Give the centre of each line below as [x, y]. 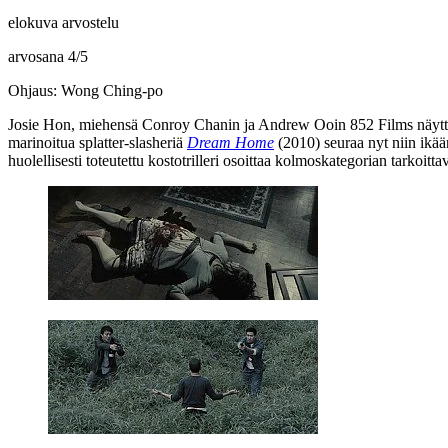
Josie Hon [39, 124]
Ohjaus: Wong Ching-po [85, 90]
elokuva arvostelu [63, 22]
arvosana [38, 56]
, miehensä [106, 124]
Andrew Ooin [302, 124]
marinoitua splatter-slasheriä [97, 142]
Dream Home [230, 142]
